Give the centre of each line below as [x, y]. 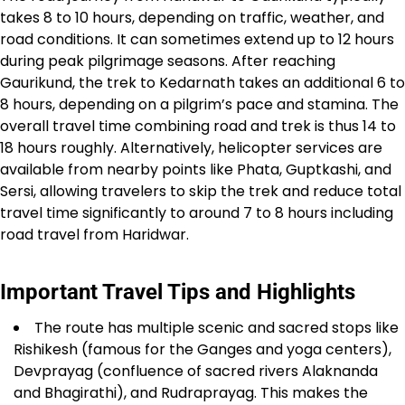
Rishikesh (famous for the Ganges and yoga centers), [202, 349]
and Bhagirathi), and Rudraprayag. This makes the [191, 393]
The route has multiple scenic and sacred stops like [217, 328]
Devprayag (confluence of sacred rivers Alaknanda [196, 371]
